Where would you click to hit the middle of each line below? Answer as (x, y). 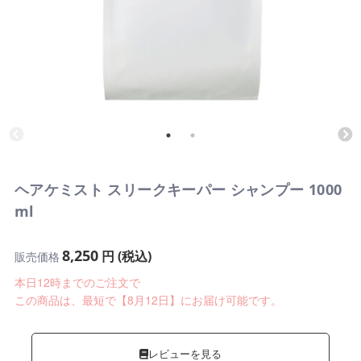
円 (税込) (124, 256)
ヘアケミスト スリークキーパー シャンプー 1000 (178, 189)
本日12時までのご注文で (77, 282)
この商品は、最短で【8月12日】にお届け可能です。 (148, 299)
